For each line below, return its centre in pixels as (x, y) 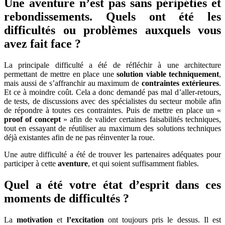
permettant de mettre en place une (60, 74)
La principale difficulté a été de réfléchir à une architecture (113, 65)
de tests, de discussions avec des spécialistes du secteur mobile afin (113, 101)
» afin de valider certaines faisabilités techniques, (141, 120)
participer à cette (31, 164)
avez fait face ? (42, 44)
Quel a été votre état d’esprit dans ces (113, 185)
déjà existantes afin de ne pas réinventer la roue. (79, 138)
